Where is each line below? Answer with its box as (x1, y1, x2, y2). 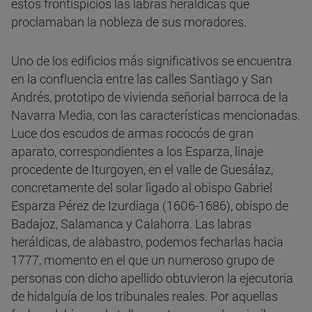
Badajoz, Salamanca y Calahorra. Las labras (11, 215, 251, 233)
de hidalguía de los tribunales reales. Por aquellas (11, 288, 278, 305)
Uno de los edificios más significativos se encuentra (11, 52, 292, 70)
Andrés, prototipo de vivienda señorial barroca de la (11, 88, 288, 106)
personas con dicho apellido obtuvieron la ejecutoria (11, 270, 293, 287)
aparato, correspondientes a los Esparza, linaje (11, 143, 263, 160)
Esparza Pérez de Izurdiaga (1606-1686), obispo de (11, 197, 288, 214)
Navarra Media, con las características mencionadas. (11, 107, 300, 124)
